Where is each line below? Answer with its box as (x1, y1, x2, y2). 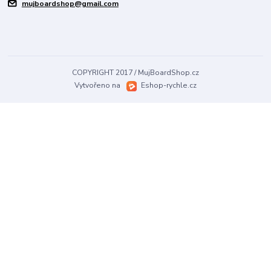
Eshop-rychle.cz (141, 80, 197, 91)
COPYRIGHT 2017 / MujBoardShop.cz (71, 68, 199, 78)
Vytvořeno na (74, 80, 122, 91)
